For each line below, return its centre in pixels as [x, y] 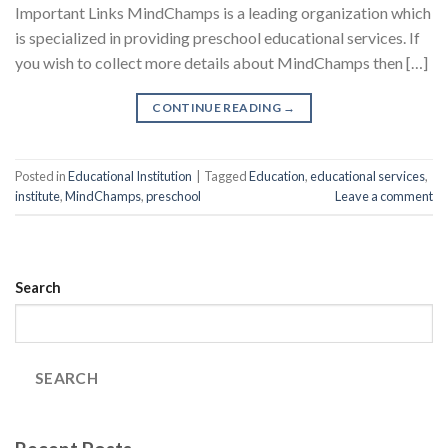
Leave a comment [384, 195]
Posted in [41, 175]
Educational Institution [130, 175]
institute [37, 195]
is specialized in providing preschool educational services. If [217, 37]
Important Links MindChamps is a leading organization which [223, 12]
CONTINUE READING [218, 107]
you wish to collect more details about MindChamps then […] [221, 62]
